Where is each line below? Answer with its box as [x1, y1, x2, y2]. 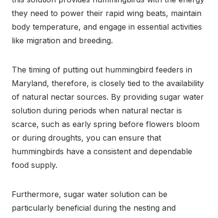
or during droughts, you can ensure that [12, 132, 161, 143]
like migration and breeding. [12, 35, 113, 45]
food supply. [12, 160, 57, 170]
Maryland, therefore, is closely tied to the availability [12, 78, 204, 88]
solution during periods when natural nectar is [12, 105, 182, 115]
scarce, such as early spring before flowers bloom [12, 119, 200, 129]
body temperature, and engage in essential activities [12, 21, 202, 32]
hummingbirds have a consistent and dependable [12, 146, 192, 156]
